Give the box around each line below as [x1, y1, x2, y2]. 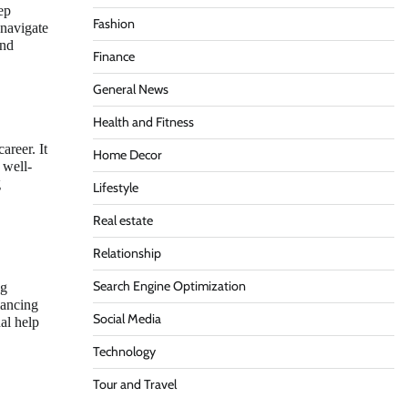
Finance [92, 48, 135, 65]
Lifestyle [92, 179, 138, 196]
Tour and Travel [92, 376, 177, 393]
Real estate [92, 212, 153, 229]
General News [92, 81, 168, 97]
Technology [92, 343, 156, 360]
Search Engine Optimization [92, 278, 246, 294]
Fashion [92, 15, 135, 32]
